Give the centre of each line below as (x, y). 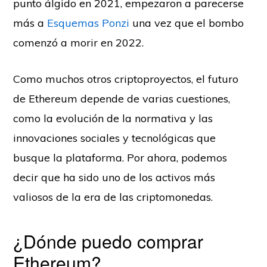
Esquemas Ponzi (89, 23)
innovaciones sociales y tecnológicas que (115, 138)
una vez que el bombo (187, 23)
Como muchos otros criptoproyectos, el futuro (126, 79)
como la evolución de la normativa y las (113, 118)
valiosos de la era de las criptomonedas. (113, 197)
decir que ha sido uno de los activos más (114, 177)
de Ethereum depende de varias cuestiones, (122, 98)
